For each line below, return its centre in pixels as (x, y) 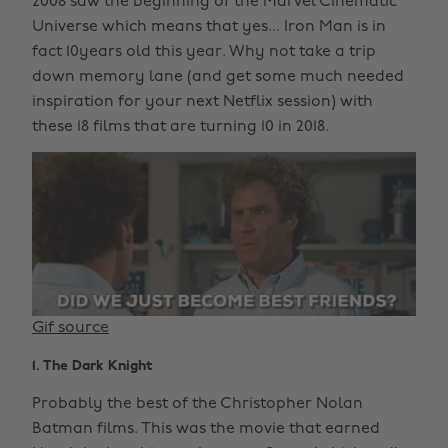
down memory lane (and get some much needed (218, 77)
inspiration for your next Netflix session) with (202, 102)
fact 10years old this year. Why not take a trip (204, 52)
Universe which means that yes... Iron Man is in (209, 27)
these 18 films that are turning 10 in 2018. (180, 127)
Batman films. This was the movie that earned (206, 428)
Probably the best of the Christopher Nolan (197, 403)
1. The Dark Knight (92, 366)
